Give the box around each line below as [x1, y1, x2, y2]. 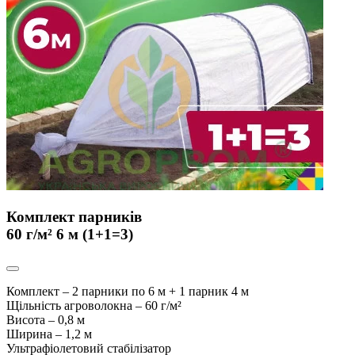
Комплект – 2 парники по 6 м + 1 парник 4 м [6, 284, 249, 299]
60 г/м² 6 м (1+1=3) [6, 225, 133, 242]
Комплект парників [6, 208, 142, 225]
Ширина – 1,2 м [6, 327, 92, 342]
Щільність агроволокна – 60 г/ [6, 299, 170, 313]
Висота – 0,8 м [6, 313, 85, 327]
